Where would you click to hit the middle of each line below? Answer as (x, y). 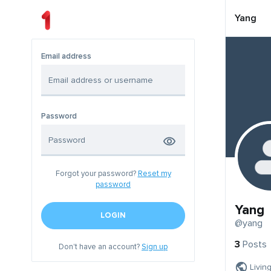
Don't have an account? (100, 247)
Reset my (154, 174)
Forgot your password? (96, 174)
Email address (66, 57)
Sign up (155, 247)
